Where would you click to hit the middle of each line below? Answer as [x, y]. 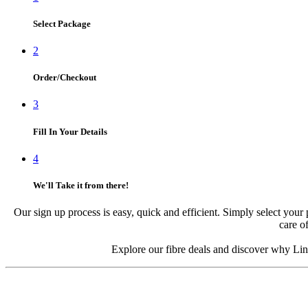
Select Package [62, 23]
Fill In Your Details [70, 131]
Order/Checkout [65, 78]
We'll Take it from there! [81, 185]
